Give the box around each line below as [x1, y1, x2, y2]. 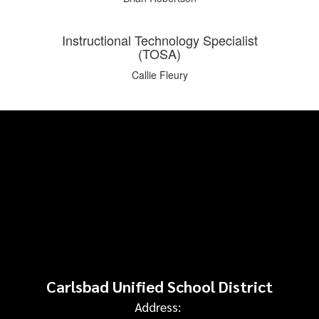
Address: [135, 298, 181, 315]
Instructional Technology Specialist [61, 31, 258, 50]
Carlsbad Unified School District [46, 276, 273, 297]
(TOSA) [138, 44, 181, 63]
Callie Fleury [131, 68, 188, 83]
